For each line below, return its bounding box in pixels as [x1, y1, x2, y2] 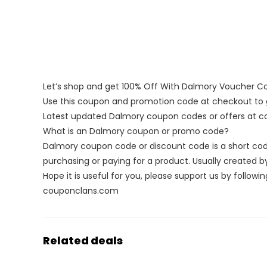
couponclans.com [43, 184, 119, 197]
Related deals [43, 232, 123, 248]
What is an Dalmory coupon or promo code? [43, 125, 229, 137]
